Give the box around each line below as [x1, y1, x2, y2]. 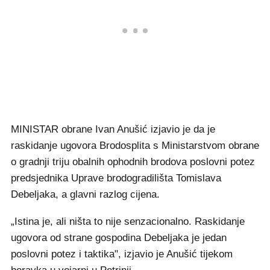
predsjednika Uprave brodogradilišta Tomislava [11, 172, 221, 184]
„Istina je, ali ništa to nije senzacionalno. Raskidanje [11, 216, 245, 227]
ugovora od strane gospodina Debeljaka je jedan [11, 232, 227, 243]
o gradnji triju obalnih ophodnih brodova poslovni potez [11, 156, 255, 168]
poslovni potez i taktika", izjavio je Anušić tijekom [11, 248, 233, 260]
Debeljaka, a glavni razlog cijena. [11, 189, 160, 200]
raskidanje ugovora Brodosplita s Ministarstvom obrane [11, 140, 259, 151]
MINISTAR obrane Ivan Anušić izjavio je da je [11, 124, 215, 135]
